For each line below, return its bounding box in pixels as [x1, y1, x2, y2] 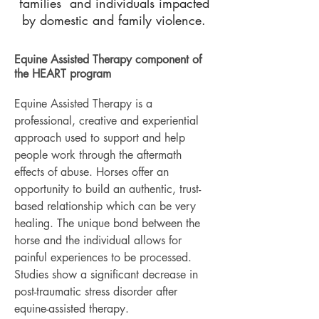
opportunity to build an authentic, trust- [14, 182, 201, 197]
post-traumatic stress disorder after [14, 284, 177, 299]
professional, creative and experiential [14, 113, 199, 128]
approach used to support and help [14, 130, 185, 145]
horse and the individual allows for [14, 233, 182, 248]
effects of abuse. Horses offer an [14, 164, 169, 179]
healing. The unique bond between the [14, 216, 200, 231]
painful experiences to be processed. [14, 250, 192, 265]
